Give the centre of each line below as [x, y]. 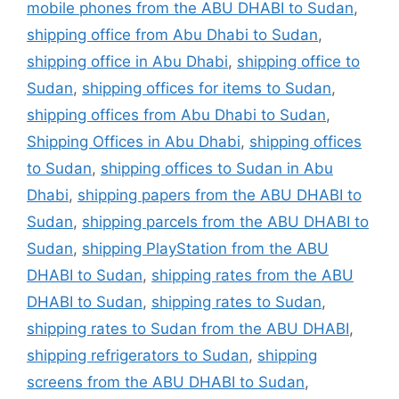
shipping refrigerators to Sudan [138, 355]
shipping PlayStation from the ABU [205, 248]
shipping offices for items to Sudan [207, 88]
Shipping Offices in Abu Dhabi [134, 141]
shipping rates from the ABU [252, 275]
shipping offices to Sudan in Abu [217, 168]
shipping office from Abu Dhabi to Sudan [172, 34]
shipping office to [298, 61]
